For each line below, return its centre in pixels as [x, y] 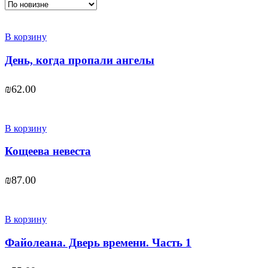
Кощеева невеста [48, 151]
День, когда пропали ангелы [80, 60]
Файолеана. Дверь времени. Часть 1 [98, 242]
